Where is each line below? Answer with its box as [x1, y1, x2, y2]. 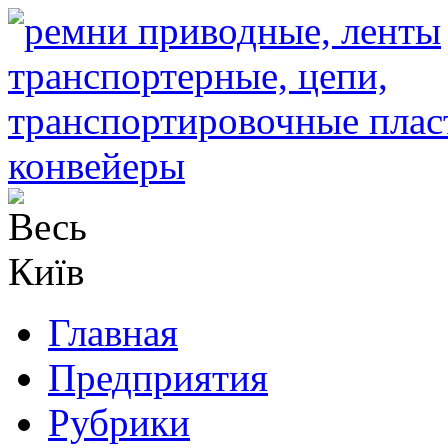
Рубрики [48, 401, 190, 444]
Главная [48, 311, 178, 354]
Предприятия [48, 356, 268, 399]
